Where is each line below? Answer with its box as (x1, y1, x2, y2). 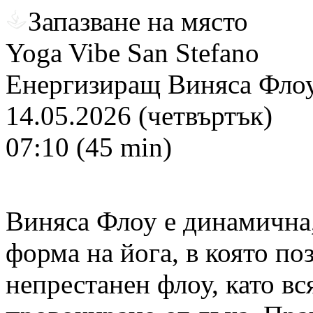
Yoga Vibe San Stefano (6, 38, 259, 68)
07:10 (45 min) (6, 132, 172, 162)
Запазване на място (28, 6, 248, 36)
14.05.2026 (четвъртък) (6, 101, 272, 131)
